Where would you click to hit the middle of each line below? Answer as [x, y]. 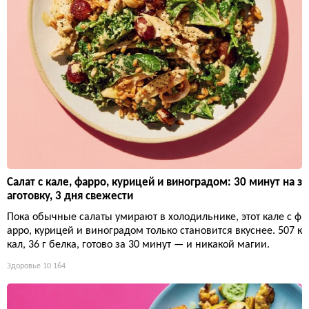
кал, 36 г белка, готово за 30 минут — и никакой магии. [138, 245]
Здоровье [24, 267]
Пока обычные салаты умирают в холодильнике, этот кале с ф [154, 218]
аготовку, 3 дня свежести [70, 197]
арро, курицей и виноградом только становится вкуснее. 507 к [154, 231]
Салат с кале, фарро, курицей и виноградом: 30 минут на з [154, 183]
